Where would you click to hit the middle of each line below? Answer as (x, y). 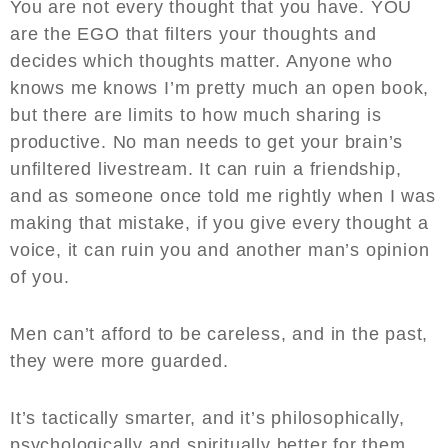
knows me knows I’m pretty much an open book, (220, 88)
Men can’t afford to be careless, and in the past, (219, 334)
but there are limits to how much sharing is (196, 115)
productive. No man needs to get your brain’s (207, 142)
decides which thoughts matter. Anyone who (201, 61)
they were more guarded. (119, 361)
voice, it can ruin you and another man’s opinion (220, 250)
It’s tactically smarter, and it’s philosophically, (207, 418)
